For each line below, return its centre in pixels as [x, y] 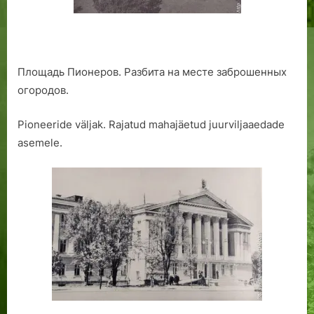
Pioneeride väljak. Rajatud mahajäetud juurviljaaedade [151, 124]
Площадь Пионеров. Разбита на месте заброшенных [152, 72]
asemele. [40, 142]
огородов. [43, 90]
